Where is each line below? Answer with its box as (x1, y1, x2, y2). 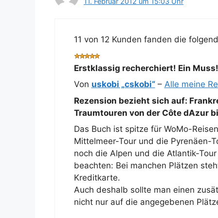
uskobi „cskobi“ (91, 79, 155, 90)
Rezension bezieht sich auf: (73, 95, 189, 106)
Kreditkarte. (73, 173, 120, 183)
